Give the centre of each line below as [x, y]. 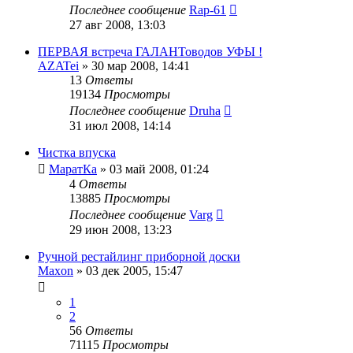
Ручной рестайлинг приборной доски [139, 256]
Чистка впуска [77, 152]
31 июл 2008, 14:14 [120, 125]
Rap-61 [208, 9]
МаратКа [73, 169]
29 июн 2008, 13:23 [121, 229]
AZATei [58, 65]
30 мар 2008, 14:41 [141, 65]
